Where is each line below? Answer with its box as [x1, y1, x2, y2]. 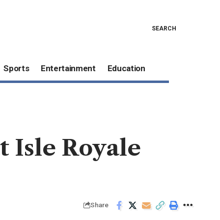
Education [107, 63, 145, 74]
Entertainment [41, 63, 96, 74]
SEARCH [151, 25, 176, 32]
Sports [3, 63, 29, 74]
